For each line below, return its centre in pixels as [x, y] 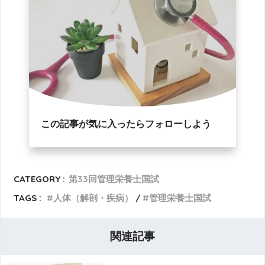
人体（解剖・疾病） [93, 198]
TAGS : [28, 198]
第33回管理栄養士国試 [114, 179]
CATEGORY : [40, 179]
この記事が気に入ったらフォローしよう [126, 124]
